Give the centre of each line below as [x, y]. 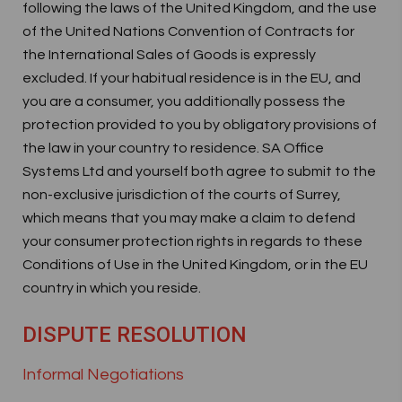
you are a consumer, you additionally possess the [184, 101]
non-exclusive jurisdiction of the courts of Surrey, [182, 195]
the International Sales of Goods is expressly [169, 55]
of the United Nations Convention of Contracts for [188, 31]
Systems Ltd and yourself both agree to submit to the [199, 171]
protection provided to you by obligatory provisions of [200, 125]
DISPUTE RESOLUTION [135, 335]
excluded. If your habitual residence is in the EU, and [192, 78]
